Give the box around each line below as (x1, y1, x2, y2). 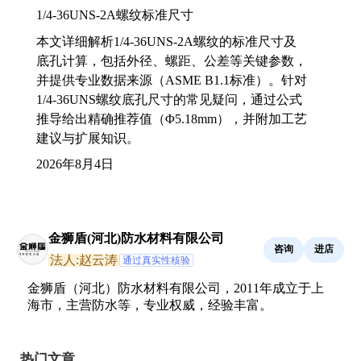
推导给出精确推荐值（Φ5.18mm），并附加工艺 (36, 111, 307, 126)
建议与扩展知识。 (36, 131, 139, 145)
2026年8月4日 (36, 156, 114, 171)
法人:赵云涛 (50, 252, 118, 267)
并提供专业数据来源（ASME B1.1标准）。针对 (36, 73, 307, 87)
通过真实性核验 (122, 254, 190, 266)
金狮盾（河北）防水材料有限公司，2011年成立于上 (27, 280, 324, 295)
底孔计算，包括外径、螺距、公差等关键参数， (36, 53, 307, 68)
